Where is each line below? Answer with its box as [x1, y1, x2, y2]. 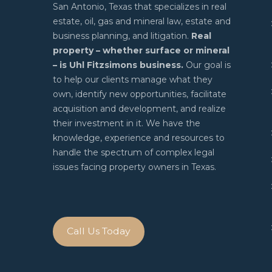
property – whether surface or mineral [53, 44, 229, 56]
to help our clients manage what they [53, 73, 212, 85]
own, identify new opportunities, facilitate [53, 88, 226, 100]
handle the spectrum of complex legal [53, 146, 214, 158]
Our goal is [183, 59, 231, 70]
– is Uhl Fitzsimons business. [53, 59, 183, 70]
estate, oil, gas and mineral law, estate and [53, 15, 231, 27]
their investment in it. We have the [53, 117, 200, 129]
